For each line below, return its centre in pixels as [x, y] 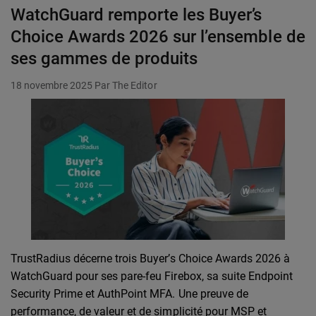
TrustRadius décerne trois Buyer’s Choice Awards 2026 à [150, 259]
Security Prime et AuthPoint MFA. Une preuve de [129, 294]
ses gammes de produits [104, 59]
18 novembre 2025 [52, 86]
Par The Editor [126, 86]
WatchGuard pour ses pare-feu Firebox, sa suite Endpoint [152, 276]
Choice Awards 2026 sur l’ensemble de [158, 37]
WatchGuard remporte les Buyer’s [136, 15]
